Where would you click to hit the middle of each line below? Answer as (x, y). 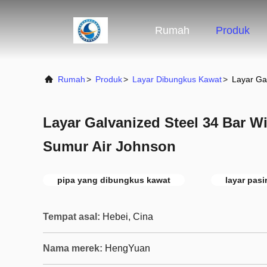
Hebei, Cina (128, 217)
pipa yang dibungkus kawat (114, 180)
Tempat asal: (72, 217)
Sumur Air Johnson (109, 146)
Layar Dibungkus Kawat (177, 79)
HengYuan (128, 248)
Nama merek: (73, 248)
